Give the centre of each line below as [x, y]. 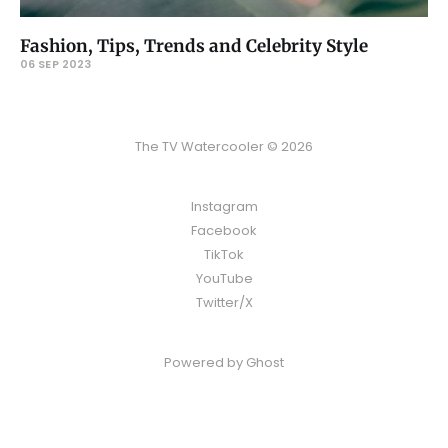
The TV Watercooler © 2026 [224, 146]
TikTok [224, 254]
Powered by [205, 362]
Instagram [224, 206]
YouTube [224, 278]
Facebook [224, 230]
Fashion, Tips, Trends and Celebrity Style [194, 45]
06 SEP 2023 [56, 63]
